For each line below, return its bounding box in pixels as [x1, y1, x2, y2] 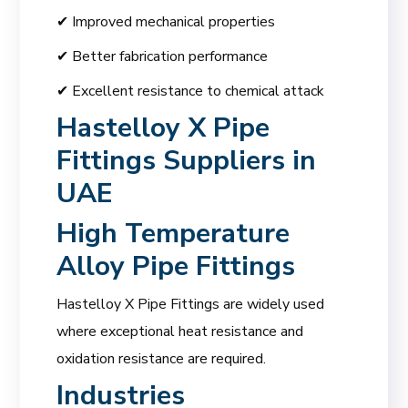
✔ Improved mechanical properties [56, 11, 276, 32]
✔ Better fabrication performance [56, 46, 269, 66]
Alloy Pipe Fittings [56, 247, 296, 285]
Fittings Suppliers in [56, 141, 317, 179]
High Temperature [56, 214, 291, 252]
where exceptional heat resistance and [56, 321, 304, 342]
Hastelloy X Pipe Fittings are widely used [56, 293, 325, 314]
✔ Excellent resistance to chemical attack [56, 80, 325, 101]
